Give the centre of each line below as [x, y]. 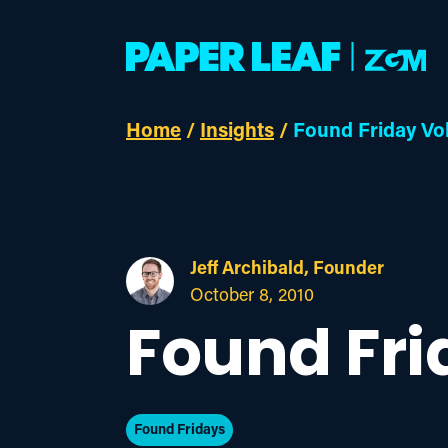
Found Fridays [179, 428]
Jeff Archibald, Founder [287, 267]
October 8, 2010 [252, 294]
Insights [237, 129]
